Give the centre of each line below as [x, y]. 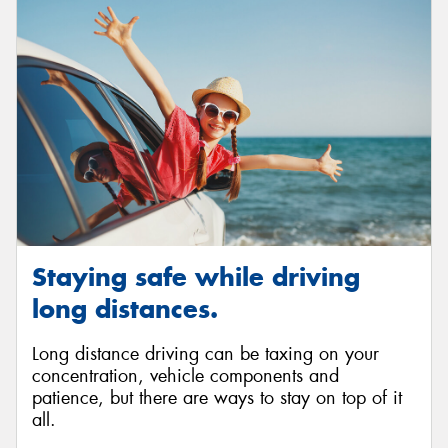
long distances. [125, 309]
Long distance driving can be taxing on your [205, 353]
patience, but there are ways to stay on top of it [217, 397]
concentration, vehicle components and [185, 375]
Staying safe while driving [196, 277]
